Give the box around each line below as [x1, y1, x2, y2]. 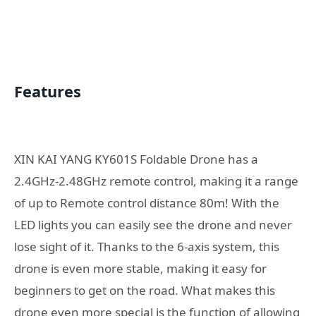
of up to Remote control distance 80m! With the [14, 194, 279, 211]
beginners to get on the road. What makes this [14, 281, 275, 298]
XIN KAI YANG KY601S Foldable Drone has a [14, 150, 258, 167]
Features [14, 81, 81, 102]
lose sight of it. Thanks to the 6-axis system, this [14, 238, 279, 255]
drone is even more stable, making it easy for [14, 260, 267, 276]
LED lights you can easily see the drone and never [14, 216, 292, 233]
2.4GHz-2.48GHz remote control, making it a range [14, 172, 298, 189]
